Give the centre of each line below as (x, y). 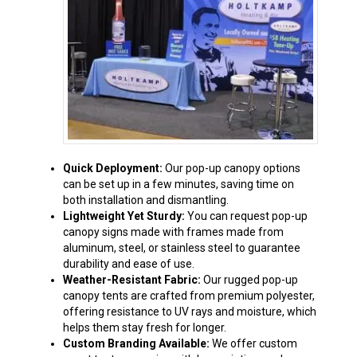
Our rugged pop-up (249, 280)
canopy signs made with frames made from (173, 232)
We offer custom (253, 344)
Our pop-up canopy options (231, 169)
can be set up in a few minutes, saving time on (178, 184)
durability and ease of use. (128, 264)
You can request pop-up (246, 216)
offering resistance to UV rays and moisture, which (189, 312)
